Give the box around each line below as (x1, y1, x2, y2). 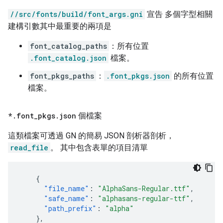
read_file (10, 142, 48, 152)
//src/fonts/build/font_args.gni (10, 9, 143, 19)
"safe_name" (44, 193, 89, 203)
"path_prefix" (44, 203, 97, 213)
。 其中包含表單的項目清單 (50, 142, 148, 152)
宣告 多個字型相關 (145, 9, 213, 19)
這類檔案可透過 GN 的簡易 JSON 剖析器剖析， (8, 130, 174, 140)
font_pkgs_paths (30, 71, 94, 81)
